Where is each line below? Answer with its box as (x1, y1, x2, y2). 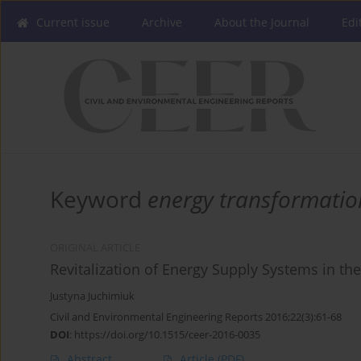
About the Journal (214, 15, 309, 30)
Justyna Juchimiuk (50, 289, 135, 304)
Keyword (50, 184, 147, 215)
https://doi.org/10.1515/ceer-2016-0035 (74, 327, 260, 342)
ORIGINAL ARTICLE (50, 241, 140, 255)
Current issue (36, 15, 110, 30)
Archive (142, 15, 182, 30)
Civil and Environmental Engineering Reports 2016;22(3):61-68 (50, 309, 342, 325)
